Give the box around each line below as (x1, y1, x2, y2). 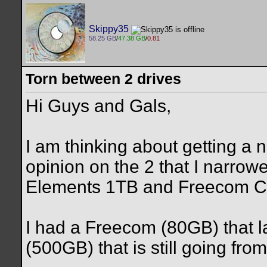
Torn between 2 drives (26, 70, 181, 87)
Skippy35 (89, 24, 129, 34)
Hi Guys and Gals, (26, 96, 171, 116)
